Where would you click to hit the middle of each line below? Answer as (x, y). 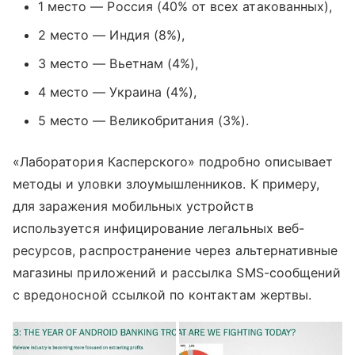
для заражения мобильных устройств (133, 206)
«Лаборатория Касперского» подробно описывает (173, 162)
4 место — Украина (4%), (118, 92)
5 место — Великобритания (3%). (144, 120)
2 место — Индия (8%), (112, 35)
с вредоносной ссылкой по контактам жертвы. (162, 295)
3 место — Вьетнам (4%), (118, 63)
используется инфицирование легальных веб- (158, 228)
